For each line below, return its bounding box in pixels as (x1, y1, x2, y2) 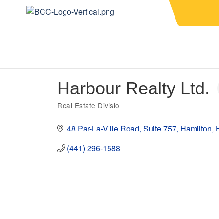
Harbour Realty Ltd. (57, 78, 210, 98)
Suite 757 (143, 123, 176, 134)
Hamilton (180, 123, 212, 134)
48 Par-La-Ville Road (67, 123, 139, 134)
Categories (57, 107, 90, 114)
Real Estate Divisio (57, 100, 120, 110)
